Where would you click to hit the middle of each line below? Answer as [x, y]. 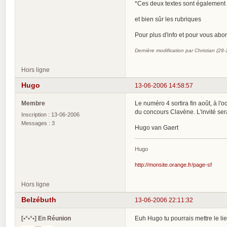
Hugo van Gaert [157, 128]
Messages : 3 [38, 123]
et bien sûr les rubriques [168, 19]
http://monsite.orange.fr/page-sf [173, 165]
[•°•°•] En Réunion [46, 218]
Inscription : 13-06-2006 [50, 115]
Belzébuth [39, 200]
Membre [33, 103]
